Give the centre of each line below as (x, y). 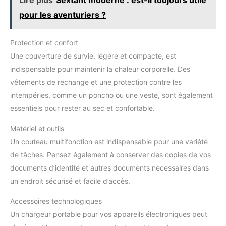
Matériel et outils (37, 128)
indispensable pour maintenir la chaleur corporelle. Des (100, 69)
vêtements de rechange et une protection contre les (96, 82)
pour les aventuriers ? (63, 14)
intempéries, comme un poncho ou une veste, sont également (111, 95)
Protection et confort (44, 42)
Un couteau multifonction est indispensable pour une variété (109, 141)
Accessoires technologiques (56, 201)
